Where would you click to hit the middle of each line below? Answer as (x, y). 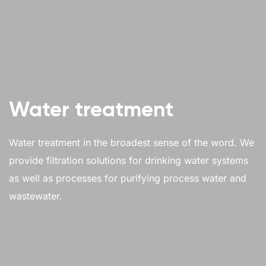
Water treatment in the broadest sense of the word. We (132, 143)
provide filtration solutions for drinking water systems (129, 161)
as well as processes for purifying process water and (128, 178)
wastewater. (36, 196)
